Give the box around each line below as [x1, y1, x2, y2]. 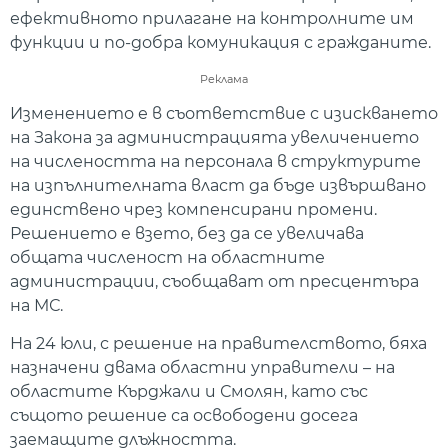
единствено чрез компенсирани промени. [10, 199, 377, 219]
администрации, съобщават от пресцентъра [10, 271, 419, 291]
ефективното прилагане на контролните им [10, 9, 414, 29]
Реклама [200, 71, 248, 86]
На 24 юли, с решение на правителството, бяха [10, 333, 427, 353]
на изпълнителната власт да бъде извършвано [10, 175, 426, 195]
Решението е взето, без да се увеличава [10, 223, 364, 243]
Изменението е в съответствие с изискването [10, 103, 438, 123]
